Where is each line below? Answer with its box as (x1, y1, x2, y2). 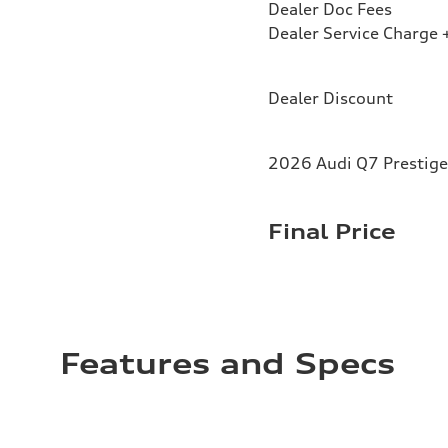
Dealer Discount (268, 87, 393, 108)
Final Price (268, 218, 396, 244)
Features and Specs (60, 346, 395, 381)
